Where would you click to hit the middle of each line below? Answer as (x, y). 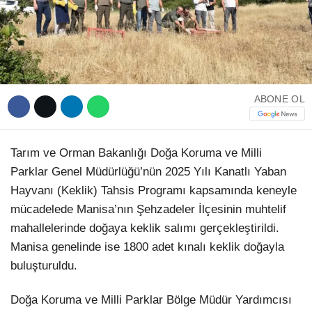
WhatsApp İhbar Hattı (225, 81)
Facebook (225, 154)
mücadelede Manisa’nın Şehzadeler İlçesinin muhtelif (148, 209)
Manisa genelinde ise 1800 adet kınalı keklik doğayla (147, 247)
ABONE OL (279, 99)
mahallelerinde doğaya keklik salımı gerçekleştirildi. (145, 228)
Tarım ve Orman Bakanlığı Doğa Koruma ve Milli (136, 153)
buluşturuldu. (44, 265)
